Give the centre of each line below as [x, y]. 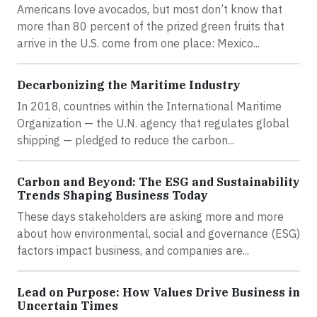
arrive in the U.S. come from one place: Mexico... [138, 44]
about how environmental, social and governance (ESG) [158, 234]
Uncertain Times [68, 306]
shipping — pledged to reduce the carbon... [126, 140]
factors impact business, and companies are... [133, 251]
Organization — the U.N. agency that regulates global [153, 123]
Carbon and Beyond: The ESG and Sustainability [158, 182]
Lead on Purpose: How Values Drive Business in [158, 293]
